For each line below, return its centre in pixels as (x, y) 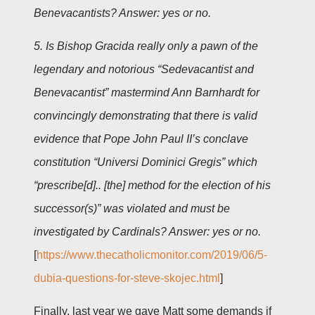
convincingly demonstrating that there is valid (146, 116)
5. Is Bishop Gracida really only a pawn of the (146, 46)
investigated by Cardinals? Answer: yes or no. (147, 232)
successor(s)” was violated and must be (132, 208)
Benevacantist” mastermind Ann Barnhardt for (147, 92)
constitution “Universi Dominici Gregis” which (146, 162)
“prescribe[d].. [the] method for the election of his (152, 185)
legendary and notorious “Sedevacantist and (144, 69)
